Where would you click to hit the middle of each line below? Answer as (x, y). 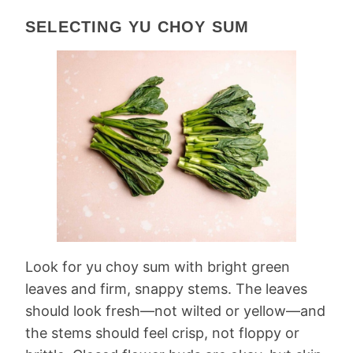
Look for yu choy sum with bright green (158, 267)
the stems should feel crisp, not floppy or (162, 333)
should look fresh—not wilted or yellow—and (175, 311)
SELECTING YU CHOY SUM (137, 27)
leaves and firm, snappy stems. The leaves (166, 289)
